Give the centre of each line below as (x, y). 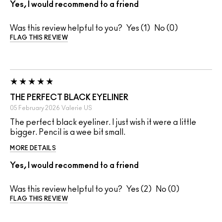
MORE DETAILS (33, 148)
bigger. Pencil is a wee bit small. (68, 133)
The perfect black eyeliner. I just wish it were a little (103, 123)
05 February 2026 (35, 108)
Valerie (72, 108)
